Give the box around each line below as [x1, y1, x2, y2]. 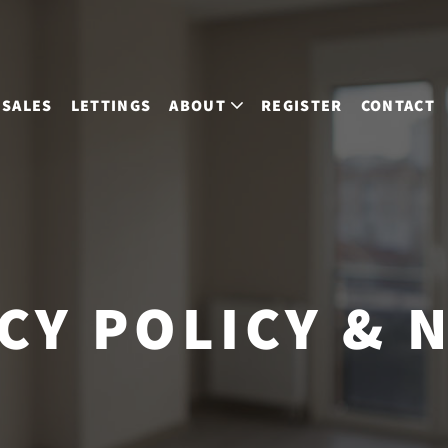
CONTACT [360, 94, 435, 116]
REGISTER [260, 94, 343, 116]
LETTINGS [70, 94, 152, 116]
